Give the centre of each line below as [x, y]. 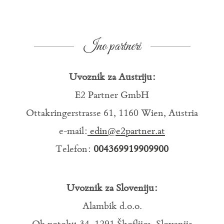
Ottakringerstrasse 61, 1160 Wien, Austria [112, 114]
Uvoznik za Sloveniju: [112, 188]
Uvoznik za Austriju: [112, 78]
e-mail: [73, 132]
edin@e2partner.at [127, 132]
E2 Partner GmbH [112, 96]
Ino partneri [112, 47]
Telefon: [74, 150]
